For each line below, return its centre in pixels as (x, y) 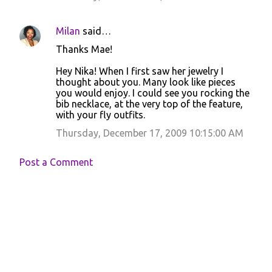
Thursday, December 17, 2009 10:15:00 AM (150, 133)
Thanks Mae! (84, 49)
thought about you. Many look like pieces (146, 82)
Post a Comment (56, 162)
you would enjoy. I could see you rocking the (153, 93)
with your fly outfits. (100, 115)
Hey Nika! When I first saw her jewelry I (140, 71)
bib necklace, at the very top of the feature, (149, 104)
